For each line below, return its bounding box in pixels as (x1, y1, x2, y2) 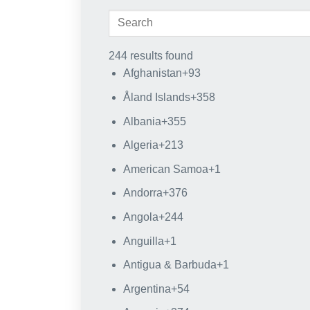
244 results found (109, 50, 193, 62)
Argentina (122, 282, 171, 295)
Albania (122, 115, 161, 127)
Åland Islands (122, 91, 190, 104)
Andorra (122, 187, 163, 199)
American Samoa (122, 163, 208, 175)
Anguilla (122, 235, 164, 247)
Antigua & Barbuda (122, 259, 217, 271)
